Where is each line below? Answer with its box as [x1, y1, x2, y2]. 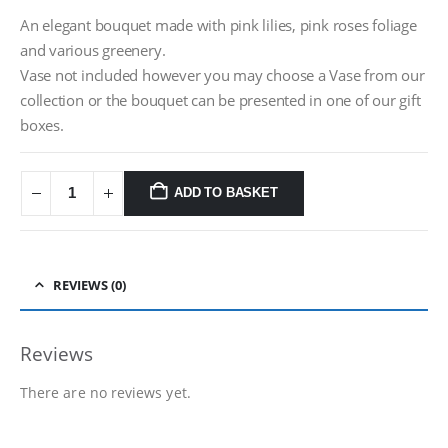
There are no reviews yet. [20, 383, 191, 403]
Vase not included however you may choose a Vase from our [20, 64, 425, 85]
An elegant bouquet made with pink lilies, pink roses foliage [20, 14, 417, 35]
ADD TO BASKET [174, 185, 278, 201]
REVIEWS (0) [53, 276, 126, 295]
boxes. [20, 114, 64, 135]
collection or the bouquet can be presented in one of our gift [20, 89, 421, 110]
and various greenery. [20, 39, 166, 60]
